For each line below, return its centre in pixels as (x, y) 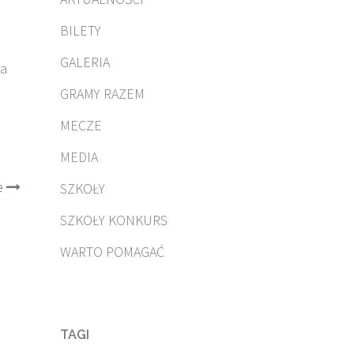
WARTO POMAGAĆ (112, 252)
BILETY (81, 30)
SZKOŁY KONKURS (114, 220)
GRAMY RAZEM (102, 94)
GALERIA (85, 62)
